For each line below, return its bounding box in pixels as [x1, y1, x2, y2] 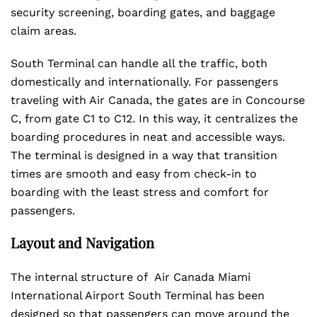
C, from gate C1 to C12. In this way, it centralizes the [11, 112, 298, 125]
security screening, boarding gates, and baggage [11, 6, 275, 19]
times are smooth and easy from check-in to [11, 167, 257, 180]
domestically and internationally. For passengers [11, 75, 278, 88]
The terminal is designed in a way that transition [11, 149, 277, 162]
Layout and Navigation [11, 233, 154, 252]
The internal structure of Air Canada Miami [11, 270, 250, 284]
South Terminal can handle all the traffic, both [11, 57, 267, 70]
